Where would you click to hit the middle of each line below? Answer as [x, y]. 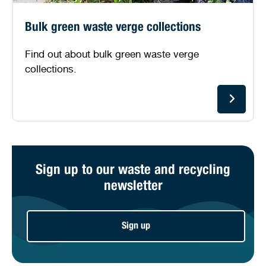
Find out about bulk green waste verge [112, 53]
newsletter [133, 187]
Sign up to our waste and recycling [133, 171]
